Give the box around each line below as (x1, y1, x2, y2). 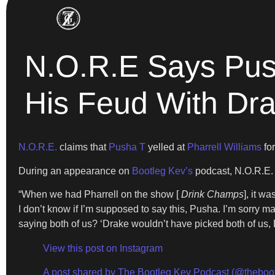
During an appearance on (18, 165, 132, 176)
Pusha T (109, 142, 145, 153)
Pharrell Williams (187, 142, 261, 153)
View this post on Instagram (43, 243, 163, 254)
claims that (57, 142, 109, 153)
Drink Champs (181, 189, 244, 200)
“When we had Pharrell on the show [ (18, 189, 181, 200)
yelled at (145, 142, 187, 153)
